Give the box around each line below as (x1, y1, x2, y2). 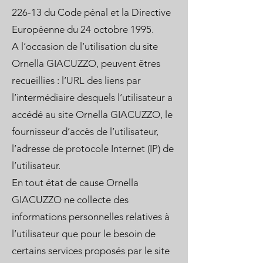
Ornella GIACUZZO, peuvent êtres (12, 58, 160, 69)
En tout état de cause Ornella (12, 177, 139, 188)
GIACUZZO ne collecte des (12, 194, 129, 205)
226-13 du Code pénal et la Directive (12, 6, 171, 18)
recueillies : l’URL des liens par (12, 75, 141, 86)
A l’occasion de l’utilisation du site (12, 41, 158, 52)
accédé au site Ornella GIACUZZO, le (12, 109, 173, 120)
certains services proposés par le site (12, 245, 170, 257)
